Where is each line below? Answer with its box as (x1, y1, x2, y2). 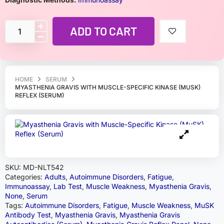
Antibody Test (5, 210, 51, 219)
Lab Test (53, 182, 82, 190)
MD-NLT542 (23, 163, 64, 171)
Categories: (5, 172, 44, 181)
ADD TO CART (70, 24, 137, 38)
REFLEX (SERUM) (15, 91, 64, 99)
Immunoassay (5, 182, 49, 190)
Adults (44, 172, 65, 181)
